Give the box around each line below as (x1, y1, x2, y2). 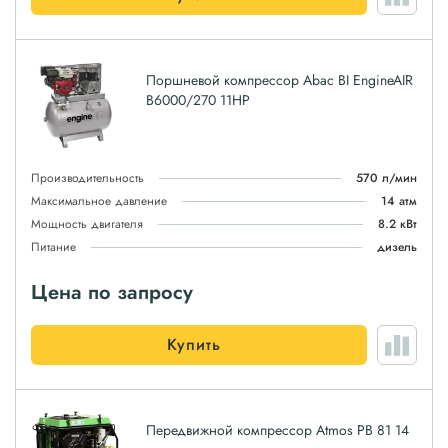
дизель (377, 238, 417, 256)
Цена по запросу (31, 278, 193, 307)
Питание (31, 238, 76, 256)
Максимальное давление (31, 192, 167, 210)
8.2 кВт (378, 215, 417, 233)
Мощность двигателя (31, 215, 143, 233)
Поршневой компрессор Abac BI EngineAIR (146, 70, 413, 90)
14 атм (381, 192, 417, 210)
